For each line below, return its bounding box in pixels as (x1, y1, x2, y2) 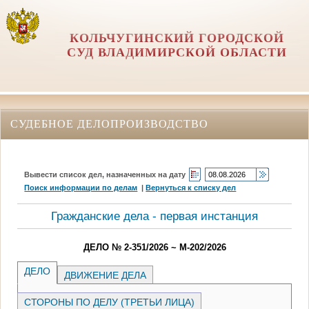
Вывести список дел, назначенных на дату (24, 170, 186, 179)
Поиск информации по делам (24, 183, 138, 192)
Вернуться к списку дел (146, 183, 237, 192)
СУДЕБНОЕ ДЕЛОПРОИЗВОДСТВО (10, 117, 208, 130)
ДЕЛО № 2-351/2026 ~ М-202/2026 (83, 241, 226, 252)
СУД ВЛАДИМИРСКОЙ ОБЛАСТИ (67, 46, 288, 59)
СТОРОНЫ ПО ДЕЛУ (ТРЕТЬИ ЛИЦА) (21, 296, 198, 308)
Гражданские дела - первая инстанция (51, 209, 258, 223)
